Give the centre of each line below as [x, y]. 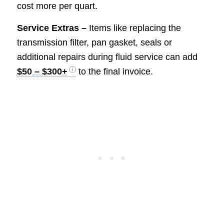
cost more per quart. [57, 6]
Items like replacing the [135, 28]
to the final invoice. [114, 72]
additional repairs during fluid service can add [107, 57]
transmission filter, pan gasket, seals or [94, 43]
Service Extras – [53, 28]
